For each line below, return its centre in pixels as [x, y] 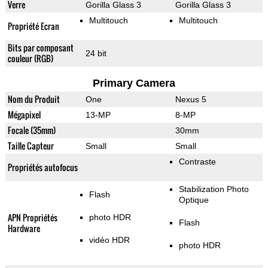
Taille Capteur [31, 146]
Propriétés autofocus [42, 167]
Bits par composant [40, 48]
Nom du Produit [33, 99]
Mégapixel [24, 115]
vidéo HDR [109, 240]
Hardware [24, 229]
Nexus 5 [191, 100]
